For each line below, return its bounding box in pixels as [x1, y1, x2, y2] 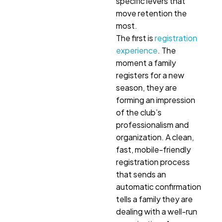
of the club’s [116, 107, 162, 118]
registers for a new [116, 70, 184, 81]
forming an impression [116, 95, 195, 106]
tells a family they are [116, 194, 193, 205]
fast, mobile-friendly [116, 144, 191, 155]
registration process [116, 157, 190, 167]
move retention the [116, 8, 187, 19]
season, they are [116, 82, 177, 93]
